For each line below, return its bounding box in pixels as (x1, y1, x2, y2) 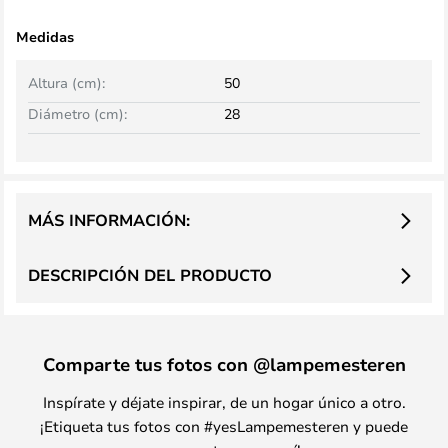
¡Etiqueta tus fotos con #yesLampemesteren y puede (40, 416, 408, 436)
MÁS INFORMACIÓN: (28, 209, 190, 231)
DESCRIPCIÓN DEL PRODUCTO (28, 264, 272, 286)
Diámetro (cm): (28, 104, 127, 123)
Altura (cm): (28, 73, 105, 92)
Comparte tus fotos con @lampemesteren (42, 352, 406, 376)
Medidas (16, 27, 74, 46)
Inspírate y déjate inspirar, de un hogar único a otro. (42, 392, 406, 412)
